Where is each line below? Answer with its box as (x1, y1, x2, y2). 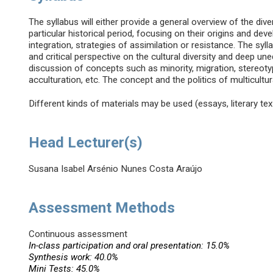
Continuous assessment (29, 229, 128, 240)
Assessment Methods (29, 199, 175, 217)
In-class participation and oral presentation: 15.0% (29, 240, 230, 252)
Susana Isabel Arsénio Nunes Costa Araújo (29, 163, 203, 175)
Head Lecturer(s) (29, 134, 143, 152)
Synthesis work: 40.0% (29, 252, 119, 263)
